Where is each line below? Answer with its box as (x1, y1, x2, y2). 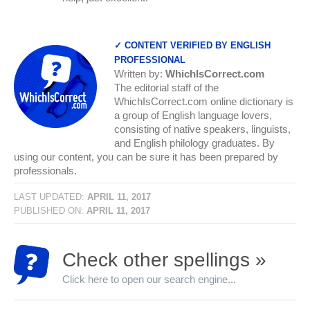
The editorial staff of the (114, 81, 219, 93)
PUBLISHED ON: (14, 206, 86, 216)
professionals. (14, 164, 77, 176)
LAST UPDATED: (14, 192, 87, 202)
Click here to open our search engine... (62, 273, 236, 285)
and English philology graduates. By (114, 136, 275, 149)
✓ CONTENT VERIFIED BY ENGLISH (114, 39, 271, 51)
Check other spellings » (62, 248, 266, 271)
